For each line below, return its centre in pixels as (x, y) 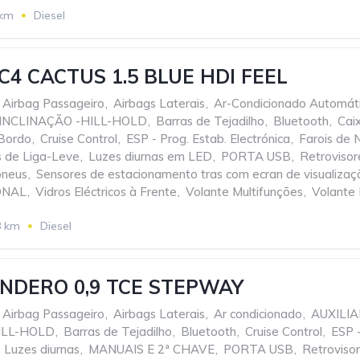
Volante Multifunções (244, 192)
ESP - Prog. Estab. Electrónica (208, 139)
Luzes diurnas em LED (150, 156)
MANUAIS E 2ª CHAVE (151, 349)
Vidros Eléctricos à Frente (106, 192)
